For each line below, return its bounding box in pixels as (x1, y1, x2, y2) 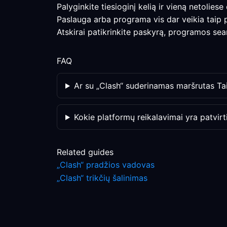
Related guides (57, 147, 113, 157)
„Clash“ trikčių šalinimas (57, 173, 147, 183)
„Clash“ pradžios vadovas (57, 160, 155, 170)
